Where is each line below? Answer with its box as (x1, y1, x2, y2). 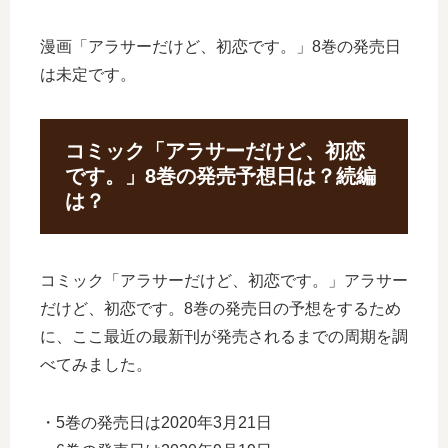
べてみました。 (40, 355, 152, 373)
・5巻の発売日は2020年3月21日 (40, 413, 272, 431)
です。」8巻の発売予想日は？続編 (65, 165, 376, 188)
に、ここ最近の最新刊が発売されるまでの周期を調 (40, 327, 408, 345)
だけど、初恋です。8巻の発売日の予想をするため (40, 299, 401, 317)
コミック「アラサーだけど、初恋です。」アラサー (40, 271, 408, 289)
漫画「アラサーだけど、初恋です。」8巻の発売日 (40, 38, 401, 56)
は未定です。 (40, 66, 136, 84)
